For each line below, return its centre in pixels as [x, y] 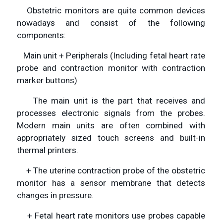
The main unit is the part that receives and [111, 101]
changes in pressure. [55, 195]
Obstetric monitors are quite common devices [111, 11]
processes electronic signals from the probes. [111, 113]
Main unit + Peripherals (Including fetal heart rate [111, 56]
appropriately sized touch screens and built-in [111, 138]
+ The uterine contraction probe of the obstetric [111, 171]
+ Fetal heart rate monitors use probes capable [111, 216]
